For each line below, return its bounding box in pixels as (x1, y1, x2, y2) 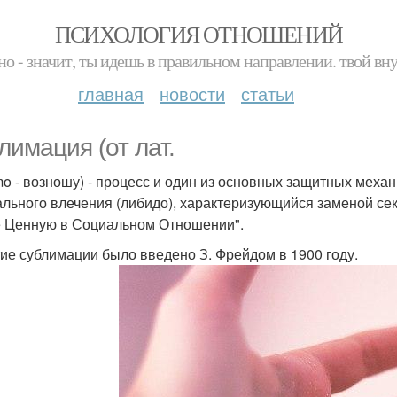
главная (78, 81, 144, 106)
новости (160, 81, 225, 106)
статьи (241, 81, 294, 106)
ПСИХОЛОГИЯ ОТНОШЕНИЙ (54, 19, 343, 49)
